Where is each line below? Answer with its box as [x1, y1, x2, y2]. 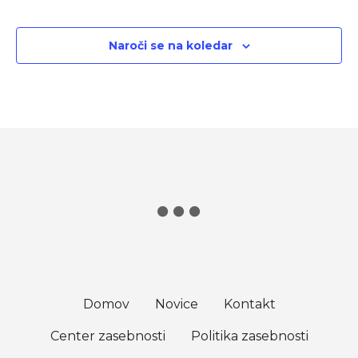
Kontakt [223, 296, 276, 312]
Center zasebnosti [50, 328, 165, 344]
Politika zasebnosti [190, 328, 308, 344]
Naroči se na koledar [108, 38, 233, 53]
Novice [154, 296, 198, 312]
